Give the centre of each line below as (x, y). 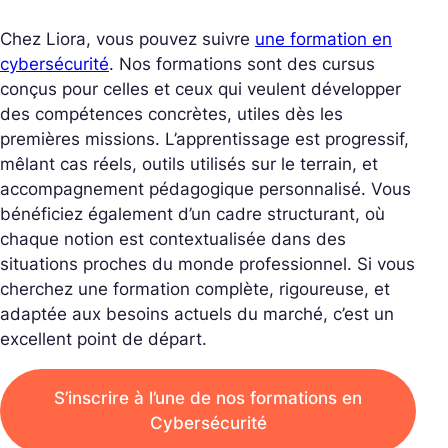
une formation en (323, 38)
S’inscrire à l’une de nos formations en (208, 397)
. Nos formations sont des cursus (242, 63)
